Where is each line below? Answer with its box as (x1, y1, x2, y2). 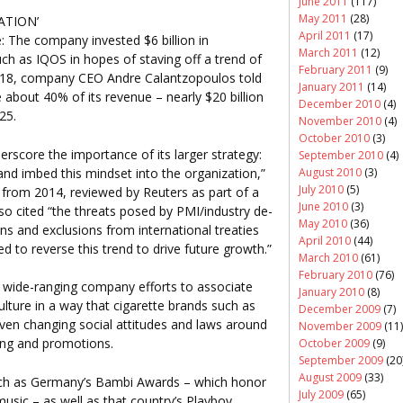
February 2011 (299, 61, 372, 77)
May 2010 (299, 215, 347, 231)
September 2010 (299, 147, 383, 163)
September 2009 (299, 352, 383, 368)
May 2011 (299, 10, 347, 26)
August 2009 (299, 369, 362, 385)
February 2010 (299, 266, 372, 282)
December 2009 (299, 300, 381, 317)
